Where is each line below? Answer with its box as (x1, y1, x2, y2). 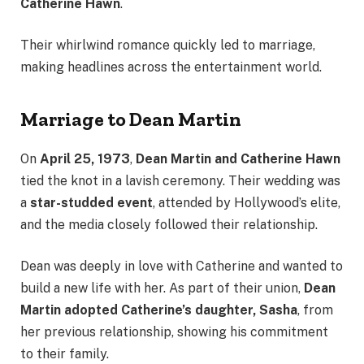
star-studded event (30, 194, 153, 210)
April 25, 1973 (40, 150, 130, 167)
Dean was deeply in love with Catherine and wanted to (20, 258, 343, 275)
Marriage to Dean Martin (20, 106, 241, 131)
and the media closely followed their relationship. (20, 216, 318, 232)
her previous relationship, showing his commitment (20, 324, 328, 340)
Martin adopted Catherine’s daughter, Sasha (20, 302, 297, 318)
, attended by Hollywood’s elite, (153, 194, 340, 210)
